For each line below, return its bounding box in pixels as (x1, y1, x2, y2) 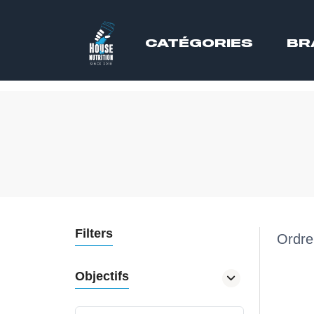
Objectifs (74, 268, 129, 283)
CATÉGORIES (145, 36, 254, 50)
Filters (74, 226, 113, 240)
